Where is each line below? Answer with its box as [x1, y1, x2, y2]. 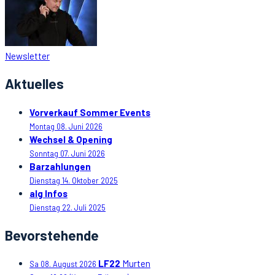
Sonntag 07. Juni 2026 [29, 149, 105, 159]
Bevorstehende [5, 226, 99, 244]
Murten [120, 258, 150, 269]
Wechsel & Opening [29, 134, 112, 145]
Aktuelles [5, 75, 64, 93]
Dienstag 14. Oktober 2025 [29, 176, 118, 186]
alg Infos [29, 188, 68, 199]
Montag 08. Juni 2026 [29, 122, 103, 132]
